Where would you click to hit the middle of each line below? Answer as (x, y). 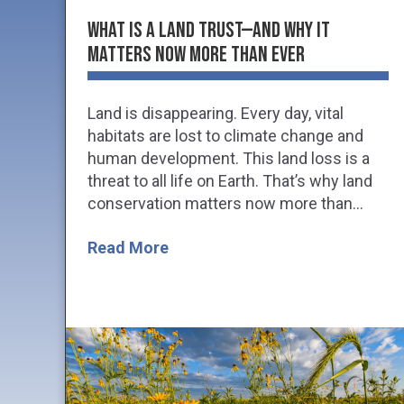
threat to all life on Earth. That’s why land (230, 180)
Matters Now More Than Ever (196, 54)
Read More (128, 247)
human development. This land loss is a (229, 158)
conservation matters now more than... (225, 203)
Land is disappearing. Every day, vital (216, 113)
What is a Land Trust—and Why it (209, 30)
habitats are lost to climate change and (225, 135)
